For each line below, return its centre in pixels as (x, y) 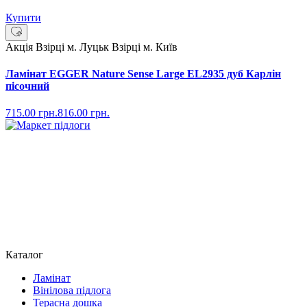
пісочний (27, 86)
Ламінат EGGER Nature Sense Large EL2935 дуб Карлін (143, 73)
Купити (23, 17)
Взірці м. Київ (145, 47)
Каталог (24, 255)
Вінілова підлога (72, 291)
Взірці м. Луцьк (74, 47)
